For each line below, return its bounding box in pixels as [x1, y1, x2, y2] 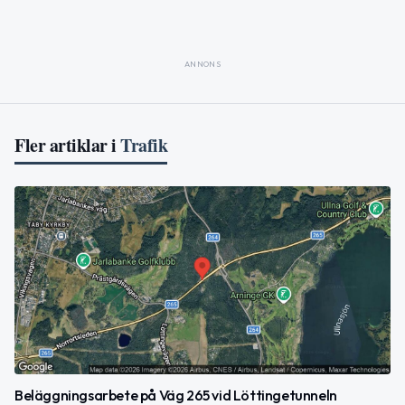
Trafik [120, 132, 167, 158]
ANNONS [184, 59, 221, 69]
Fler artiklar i [14, 132, 117, 158]
